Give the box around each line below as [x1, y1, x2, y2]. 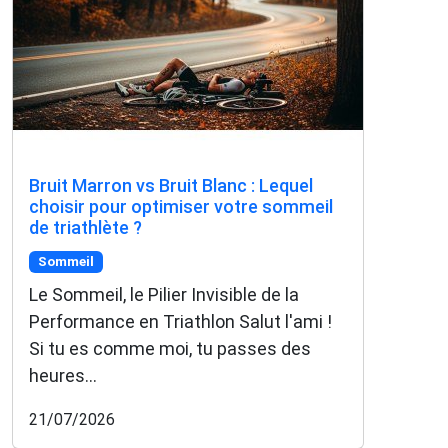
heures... [29, 365, 97, 387]
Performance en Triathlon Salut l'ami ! [29, 311, 332, 333]
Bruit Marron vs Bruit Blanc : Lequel [29, 175, 313, 197]
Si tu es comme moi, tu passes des [29, 338, 311, 360]
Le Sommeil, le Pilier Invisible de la [29, 284, 299, 306]
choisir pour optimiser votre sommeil [29, 196, 333, 218]
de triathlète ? [29, 217, 142, 239]
